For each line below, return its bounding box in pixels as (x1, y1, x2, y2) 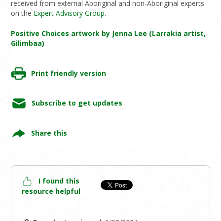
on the (11, 8, 34, 18)
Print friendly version (31, 68, 106, 78)
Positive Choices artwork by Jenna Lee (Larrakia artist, (11, 28, 206, 38)
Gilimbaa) (11, 38, 45, 48)
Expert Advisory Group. (34, 8, 107, 18)
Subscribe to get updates (31, 98, 122, 108)
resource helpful (22, 186, 81, 196)
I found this (38, 176, 79, 185)
